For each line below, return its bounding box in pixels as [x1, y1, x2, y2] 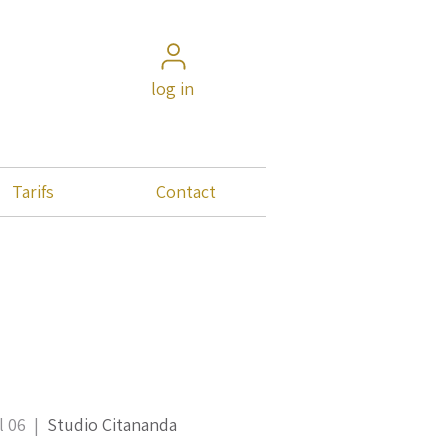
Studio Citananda [47, 413, 178, 437]
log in [151, 77, 194, 100]
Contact [155, 180, 216, 203]
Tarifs [12, 180, 54, 203]
